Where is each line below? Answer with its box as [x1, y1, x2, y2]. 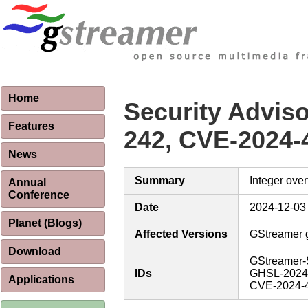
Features [8, 120, 54, 132]
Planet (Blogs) [8, 217, 82, 229]
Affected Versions [135, 228, 228, 241]
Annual [8, 177, 46, 188]
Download [8, 245, 61, 257]
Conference [8, 189, 69, 201]
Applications [8, 274, 74, 285]
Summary [135, 175, 185, 187]
